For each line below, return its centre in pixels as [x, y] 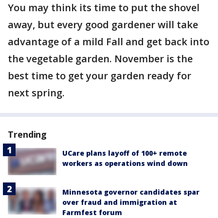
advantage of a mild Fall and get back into [109, 42]
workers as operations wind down [125, 163]
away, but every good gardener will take [103, 25]
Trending [27, 134]
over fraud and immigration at [120, 202]
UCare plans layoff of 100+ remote [125, 153]
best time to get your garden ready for [100, 76]
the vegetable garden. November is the [100, 59]
